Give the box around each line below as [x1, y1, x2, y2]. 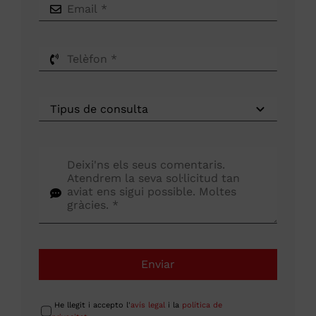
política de [181, 300, 222, 310]
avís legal [130, 300, 165, 310]
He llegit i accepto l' [51, 300, 130, 310]
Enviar [141, 257, 175, 272]
